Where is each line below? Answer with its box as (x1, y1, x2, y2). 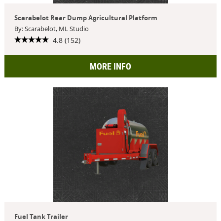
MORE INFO (90, 61, 131, 72)
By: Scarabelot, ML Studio (14, 24, 89, 33)
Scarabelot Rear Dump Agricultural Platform (14, 13, 157, 22)
